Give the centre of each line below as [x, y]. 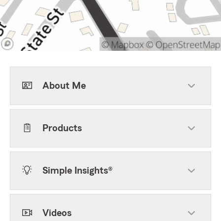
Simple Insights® [77, 171]
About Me [64, 86]
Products [62, 128]
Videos [57, 213]
